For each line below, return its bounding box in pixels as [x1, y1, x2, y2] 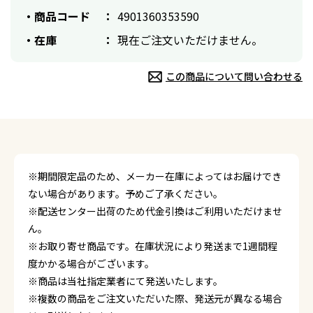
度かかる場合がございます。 [28, 256, 154, 270]
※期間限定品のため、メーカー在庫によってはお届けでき [28, 169, 282, 183]
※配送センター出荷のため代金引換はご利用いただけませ [28, 204, 282, 218]
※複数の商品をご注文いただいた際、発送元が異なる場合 [28, 291, 282, 305]
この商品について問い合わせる [166, 69, 303, 83]
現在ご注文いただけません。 [117, 31, 263, 48]
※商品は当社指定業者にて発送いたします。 [28, 274, 223, 288]
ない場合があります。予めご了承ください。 [28, 187, 223, 201]
